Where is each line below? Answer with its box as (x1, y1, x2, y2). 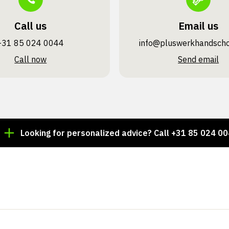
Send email (178, 54, 219, 64)
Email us (178, 19, 219, 33)
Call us (14, 19, 47, 33)
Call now (14, 54, 47, 64)
